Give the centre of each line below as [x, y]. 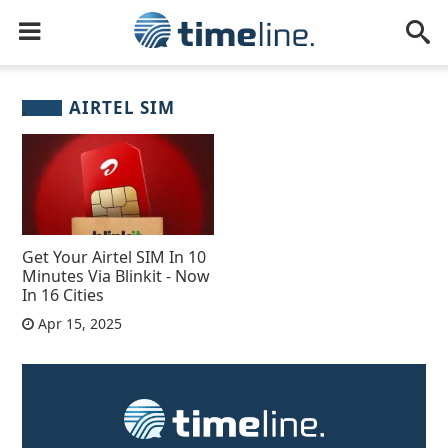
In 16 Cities [63, 294]
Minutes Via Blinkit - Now [116, 275]
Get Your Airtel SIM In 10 [114, 256]
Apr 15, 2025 [78, 323]
